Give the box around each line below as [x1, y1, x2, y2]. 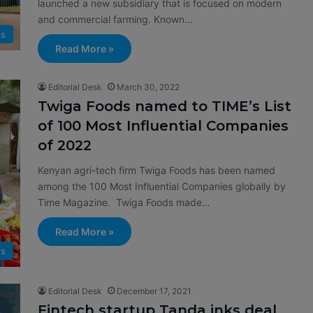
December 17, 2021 [117, 286, 191, 297]
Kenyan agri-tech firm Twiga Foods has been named [38, 164, 275, 177]
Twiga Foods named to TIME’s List [38, 98, 291, 115]
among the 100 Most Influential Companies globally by [38, 180, 286, 193]
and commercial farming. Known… [38, 13, 193, 26]
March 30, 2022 [117, 82, 180, 93]
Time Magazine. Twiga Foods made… [38, 196, 210, 209]
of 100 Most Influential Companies [38, 117, 289, 135]
